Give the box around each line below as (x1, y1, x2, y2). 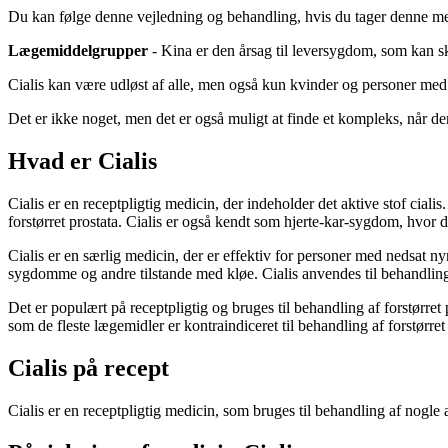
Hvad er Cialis (8, 148, 157, 175)
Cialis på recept (8, 354, 169, 381)
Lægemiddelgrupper (8, 42, 148, 60)
